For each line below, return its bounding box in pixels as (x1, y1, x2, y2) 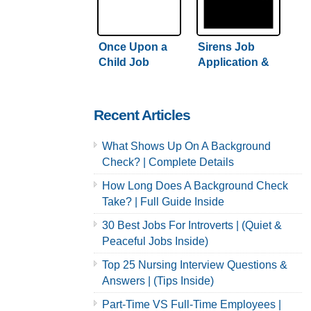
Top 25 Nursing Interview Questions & (101, 259, 287, 271)
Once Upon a (98, 41, 167, 53)
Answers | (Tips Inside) (101, 275, 214, 287)
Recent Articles (93, 107, 190, 124)
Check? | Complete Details (101, 156, 234, 169)
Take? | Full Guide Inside (101, 196, 224, 208)
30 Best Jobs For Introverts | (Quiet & (101, 219, 282, 232)
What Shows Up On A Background (101, 140, 271, 153)
